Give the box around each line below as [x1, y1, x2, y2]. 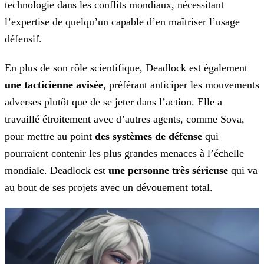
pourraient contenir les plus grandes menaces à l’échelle [5, 147, 244, 160]
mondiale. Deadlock [5, 164, 91, 177]
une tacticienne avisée [5, 79, 103, 91]
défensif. [5, 33, 42, 45]
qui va [228, 164, 258, 177]
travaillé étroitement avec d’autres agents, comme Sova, [5, 113, 245, 126]
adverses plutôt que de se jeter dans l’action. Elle [5, 96, 214, 108]
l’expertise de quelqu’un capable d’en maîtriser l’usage [5, 16, 240, 28]
